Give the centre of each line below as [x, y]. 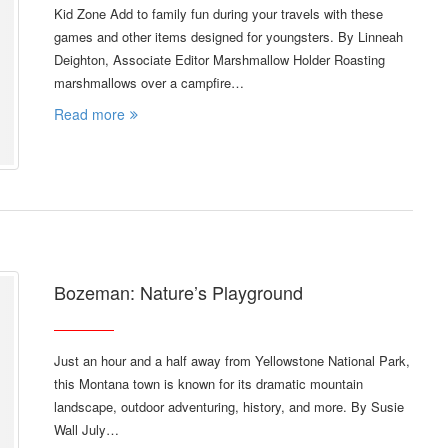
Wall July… [86, 429]
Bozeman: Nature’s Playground [178, 291]
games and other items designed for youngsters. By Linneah [228, 36]
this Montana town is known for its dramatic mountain [208, 383]
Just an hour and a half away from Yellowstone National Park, [232, 360]
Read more [89, 113]
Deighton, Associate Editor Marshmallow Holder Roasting [219, 59]
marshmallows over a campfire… [149, 82]
